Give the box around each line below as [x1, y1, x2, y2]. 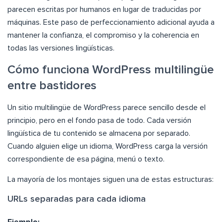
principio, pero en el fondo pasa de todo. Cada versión [7, 116, 191, 125]
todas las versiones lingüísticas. [7, 44, 114, 53]
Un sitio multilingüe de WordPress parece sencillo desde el [7, 104, 206, 112]
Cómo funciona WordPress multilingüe [7, 64, 214, 76]
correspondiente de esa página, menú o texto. [7, 155, 165, 164]
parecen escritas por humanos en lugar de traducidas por [7, 5, 201, 14]
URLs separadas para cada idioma [7, 195, 146, 204]
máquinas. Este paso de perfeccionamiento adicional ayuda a [7, 18, 215, 27]
